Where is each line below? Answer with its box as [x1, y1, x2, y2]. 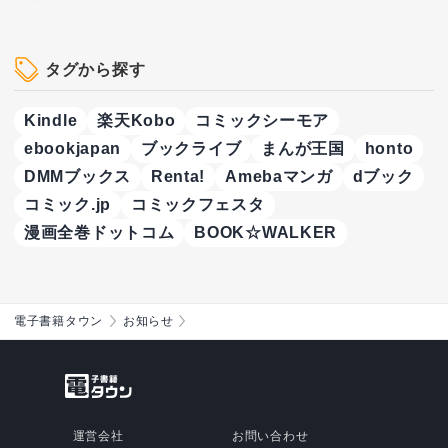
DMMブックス [24, 168, 131, 186]
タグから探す [45, 60, 146, 78]
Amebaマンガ [225, 168, 333, 186]
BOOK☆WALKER [194, 224, 338, 242]
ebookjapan [24, 140, 121, 158]
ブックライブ [141, 140, 242, 158]
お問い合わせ [232, 429, 309, 444]
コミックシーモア [195, 112, 330, 130]
